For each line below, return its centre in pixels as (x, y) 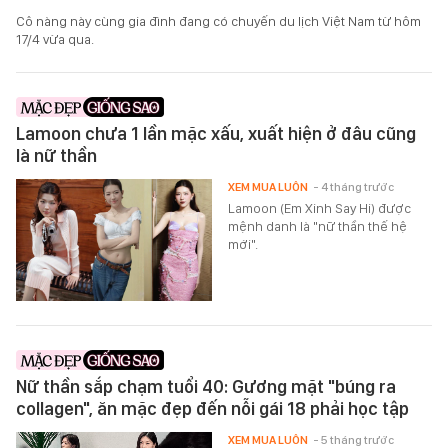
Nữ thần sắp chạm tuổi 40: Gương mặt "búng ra (206, 386)
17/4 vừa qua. (55, 38)
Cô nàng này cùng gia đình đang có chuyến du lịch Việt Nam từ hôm (218, 20)
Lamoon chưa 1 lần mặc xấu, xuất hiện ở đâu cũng (216, 133)
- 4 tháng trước (354, 186)
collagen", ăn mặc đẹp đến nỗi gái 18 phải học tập (212, 408)
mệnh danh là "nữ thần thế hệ (318, 225)
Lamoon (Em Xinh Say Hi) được (320, 207)
